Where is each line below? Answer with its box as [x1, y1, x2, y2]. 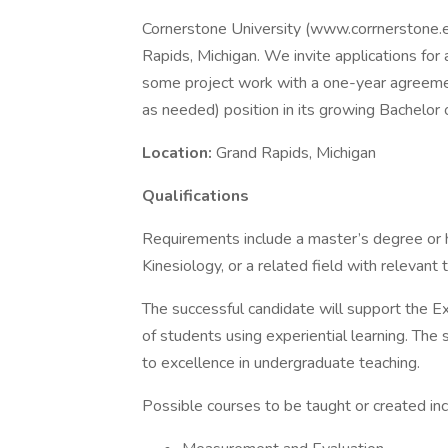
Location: [142, 142, 212, 164]
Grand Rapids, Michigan [212, 142, 376, 164]
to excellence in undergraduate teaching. [142, 352, 420, 374]
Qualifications [142, 185, 249, 207]
